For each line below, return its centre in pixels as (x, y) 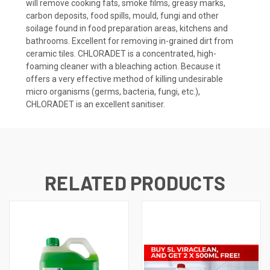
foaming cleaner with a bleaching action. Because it (123, 66)
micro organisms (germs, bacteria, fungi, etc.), (113, 91)
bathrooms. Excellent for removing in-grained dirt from (130, 41)
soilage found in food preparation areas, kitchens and (127, 28)
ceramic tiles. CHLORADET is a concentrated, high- (121, 53)
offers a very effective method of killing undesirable (124, 79)
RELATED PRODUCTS (135, 182)
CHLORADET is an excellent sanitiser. (96, 104)
